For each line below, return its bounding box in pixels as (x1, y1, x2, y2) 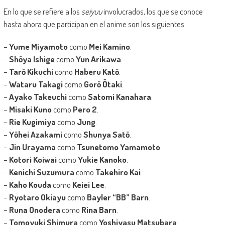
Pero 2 (72, 104, 97, 115)
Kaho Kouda (9, 179, 51, 190)
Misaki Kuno (9, 104, 52, 115)
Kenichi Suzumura (9, 167, 74, 178)
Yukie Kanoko (77, 154, 127, 165)
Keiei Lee (72, 179, 104, 190)
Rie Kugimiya (9, 117, 56, 128)
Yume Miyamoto (9, 41, 68, 52)
